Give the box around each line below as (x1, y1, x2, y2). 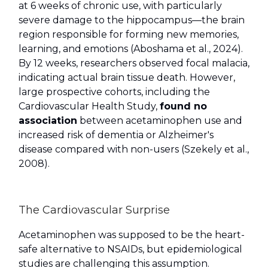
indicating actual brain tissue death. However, (19, 72, 235, 84)
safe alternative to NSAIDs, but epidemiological (19, 243, 242, 255)
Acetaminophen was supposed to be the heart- (19, 229, 245, 241)
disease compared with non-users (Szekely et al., (19, 144, 249, 156)
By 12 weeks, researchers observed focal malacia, (19, 57, 249, 69)
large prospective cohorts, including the (19, 86, 210, 98)
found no (160, 100, 207, 112)
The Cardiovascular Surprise (19, 203, 170, 217)
